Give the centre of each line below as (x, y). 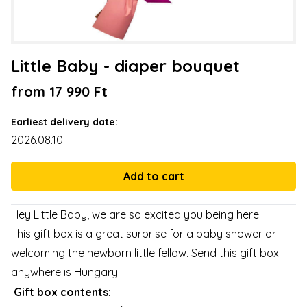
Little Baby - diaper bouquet (125, 66)
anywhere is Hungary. (65, 272)
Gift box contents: (62, 292)
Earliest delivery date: (64, 122)
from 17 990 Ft (59, 92)
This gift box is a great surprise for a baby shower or (144, 234)
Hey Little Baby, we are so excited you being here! (136, 215)
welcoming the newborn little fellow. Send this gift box (145, 253)
